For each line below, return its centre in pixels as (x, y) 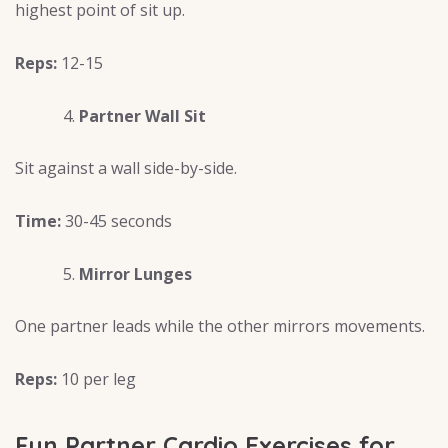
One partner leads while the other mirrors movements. (220, 325)
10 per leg (96, 378)
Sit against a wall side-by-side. (126, 167)
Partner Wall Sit (142, 115)
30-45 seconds (116, 220)
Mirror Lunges (135, 273)
